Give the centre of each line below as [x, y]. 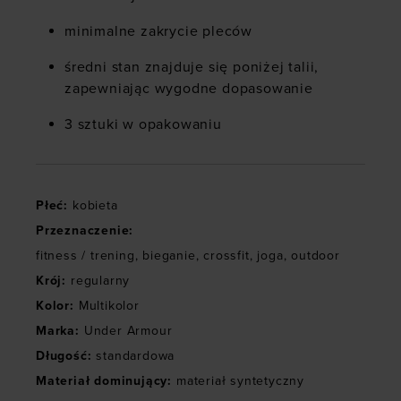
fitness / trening [85, 256]
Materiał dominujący [102, 381]
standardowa [136, 356]
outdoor [316, 256]
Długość [62, 356]
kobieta [95, 206]
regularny [101, 281]
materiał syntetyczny [241, 381]
